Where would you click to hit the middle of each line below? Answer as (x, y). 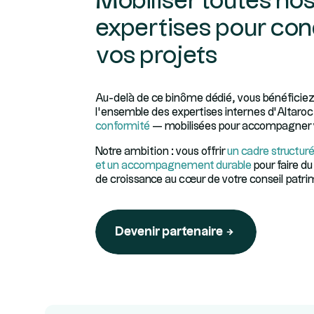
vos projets (157, 56)
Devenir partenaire (169, 232)
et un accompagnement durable (173, 166)
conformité (123, 127)
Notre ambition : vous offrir (161, 152)
